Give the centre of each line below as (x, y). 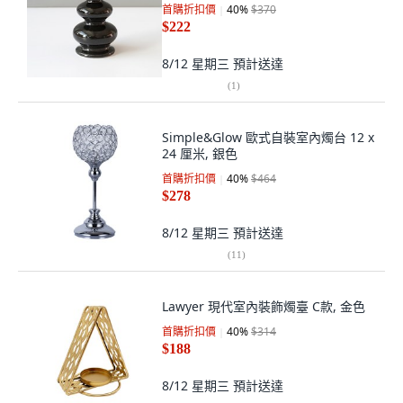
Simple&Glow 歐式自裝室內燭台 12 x (268, 137)
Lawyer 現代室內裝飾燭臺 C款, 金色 (264, 306)
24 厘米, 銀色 (200, 153)
